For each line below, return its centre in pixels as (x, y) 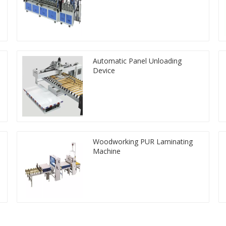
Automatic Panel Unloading (137, 61)
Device (104, 71)
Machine (107, 151)
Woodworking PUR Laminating (143, 142)
